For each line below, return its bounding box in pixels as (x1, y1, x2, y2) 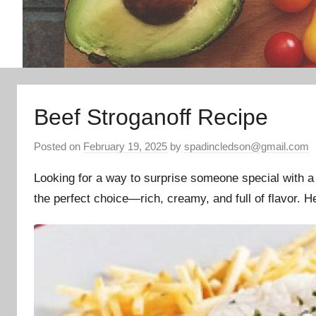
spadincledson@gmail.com (184, 140, 309, 153)
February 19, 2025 (83, 140, 167, 153)
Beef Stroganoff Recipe (34, 104, 268, 130)
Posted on (34, 140, 83, 153)
